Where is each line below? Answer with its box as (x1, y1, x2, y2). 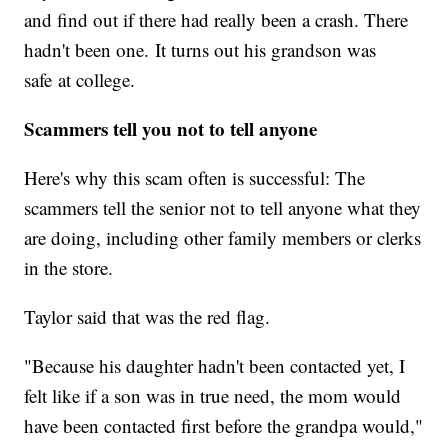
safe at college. (24, 66, 136, 92)
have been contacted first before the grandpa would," (24, 412, 424, 438)
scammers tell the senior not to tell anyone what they (24, 194, 422, 220)
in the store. (24, 254, 114, 280)
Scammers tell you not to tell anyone (24, 114, 318, 142)
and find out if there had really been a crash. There (24, 6, 409, 32)
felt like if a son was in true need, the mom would (24, 382, 402, 408)
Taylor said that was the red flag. (24, 303, 271, 329)
